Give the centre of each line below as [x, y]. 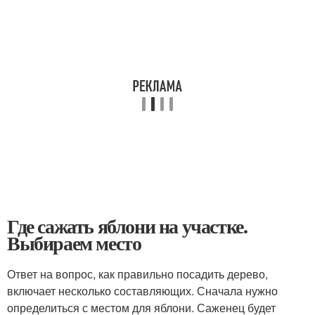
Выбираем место [74, 243]
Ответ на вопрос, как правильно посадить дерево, [137, 274]
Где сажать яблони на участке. [127, 226]
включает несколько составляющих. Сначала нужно [142, 291]
